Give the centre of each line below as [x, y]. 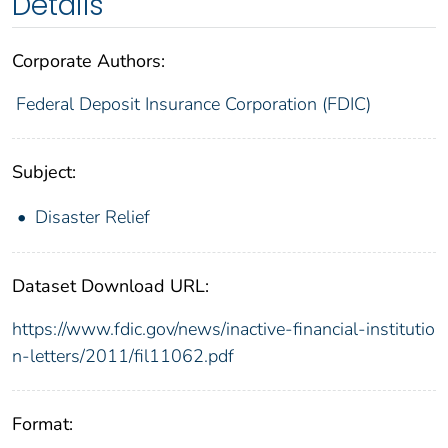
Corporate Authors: [88, 60]
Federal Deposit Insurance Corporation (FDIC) [193, 103]
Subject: [44, 171]
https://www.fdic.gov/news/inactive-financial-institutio [223, 328]
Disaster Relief [92, 216]
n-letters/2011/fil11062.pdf [123, 355]
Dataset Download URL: [110, 285]
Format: [42, 423]
